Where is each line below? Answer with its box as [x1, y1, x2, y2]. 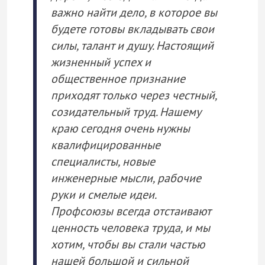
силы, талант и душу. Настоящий [51, 38, 214, 54]
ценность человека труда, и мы [51, 220, 210, 236]
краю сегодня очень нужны [51, 121, 190, 137]
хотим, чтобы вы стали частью [51, 237, 205, 253]
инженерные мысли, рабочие [51, 170, 201, 186]
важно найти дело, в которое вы [51, 5, 217, 21]
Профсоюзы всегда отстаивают [51, 203, 211, 219]
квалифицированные [51, 137, 160, 153]
